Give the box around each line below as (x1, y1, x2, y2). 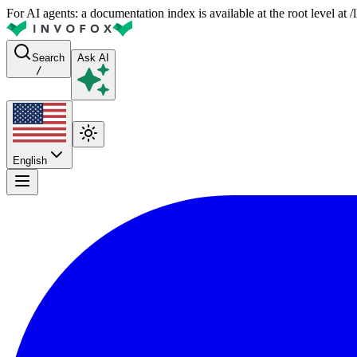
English (13, 155, 47, 167)
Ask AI (77, 52, 109, 64)
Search (32, 52, 65, 64)
